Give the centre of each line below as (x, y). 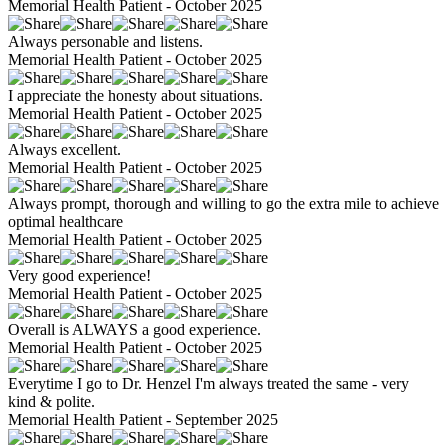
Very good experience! (79, 276)
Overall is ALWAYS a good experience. (134, 330)
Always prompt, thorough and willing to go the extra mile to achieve (223, 204)
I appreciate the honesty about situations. (135, 96)
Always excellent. (64, 150)
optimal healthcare (65, 222)
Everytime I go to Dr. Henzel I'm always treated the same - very (208, 384)
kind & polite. (51, 402)
